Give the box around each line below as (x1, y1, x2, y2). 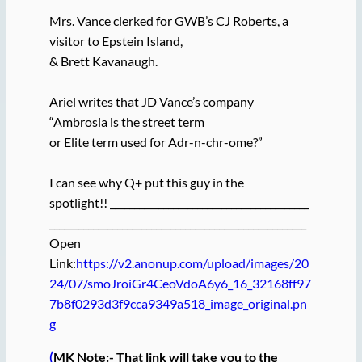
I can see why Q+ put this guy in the (48, 174, 244, 190)
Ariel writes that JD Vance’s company (48, 93, 254, 109)
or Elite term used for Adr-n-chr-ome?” (48, 133, 263, 149)
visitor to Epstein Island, (48, 32, 183, 48)
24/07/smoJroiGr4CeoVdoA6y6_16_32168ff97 (48, 275, 311, 291)
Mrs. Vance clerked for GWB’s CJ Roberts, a (48, 12, 288, 28)
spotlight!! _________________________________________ (48, 194, 309, 210)
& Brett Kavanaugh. (48, 53, 158, 69)
